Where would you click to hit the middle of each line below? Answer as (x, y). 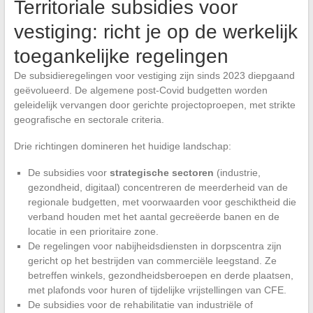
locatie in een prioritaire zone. (93, 232)
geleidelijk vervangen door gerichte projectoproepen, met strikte (154, 105)
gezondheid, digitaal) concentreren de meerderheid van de (158, 188)
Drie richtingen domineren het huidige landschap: (122, 146)
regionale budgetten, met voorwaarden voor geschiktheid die (162, 202)
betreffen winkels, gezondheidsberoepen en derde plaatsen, (160, 276)
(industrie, (237, 173)
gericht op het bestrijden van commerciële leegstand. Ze (152, 261)
